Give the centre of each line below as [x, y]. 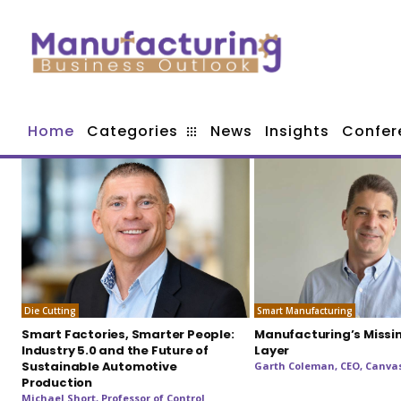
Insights [297, 131]
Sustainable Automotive [99, 367]
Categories [132, 131]
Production [57, 383]
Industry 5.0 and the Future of [115, 351]
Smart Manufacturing [305, 311]
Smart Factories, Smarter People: [128, 335]
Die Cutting [50, 311]
